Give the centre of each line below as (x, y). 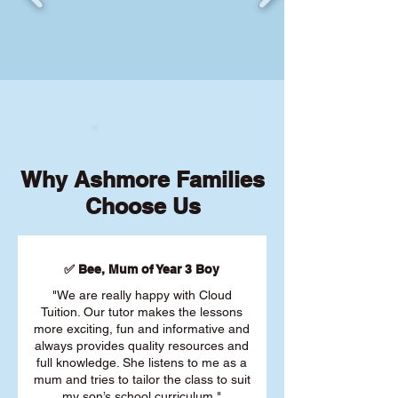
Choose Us (143, 206)
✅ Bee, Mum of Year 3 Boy (142, 269)
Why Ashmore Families (143, 179)
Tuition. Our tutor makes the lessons (142, 312)
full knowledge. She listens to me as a (142, 362)
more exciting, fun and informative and (142, 329)
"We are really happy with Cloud (142, 295)
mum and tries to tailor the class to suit (142, 379)
